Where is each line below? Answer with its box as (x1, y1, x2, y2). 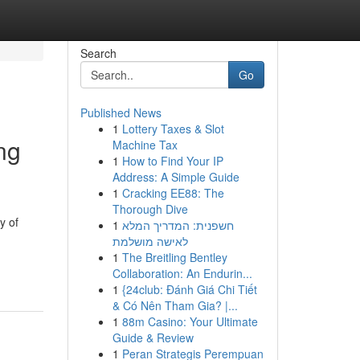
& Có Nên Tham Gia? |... (112, 297, 238, 313)
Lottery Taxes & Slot (121, 121, 224, 137)
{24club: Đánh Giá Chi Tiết (121, 281, 257, 297)
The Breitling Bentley (121, 249, 227, 265)
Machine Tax (112, 137, 178, 153)
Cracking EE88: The (121, 185, 224, 201)
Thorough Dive (112, 201, 188, 217)
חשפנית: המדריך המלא (121, 217, 234, 233)
